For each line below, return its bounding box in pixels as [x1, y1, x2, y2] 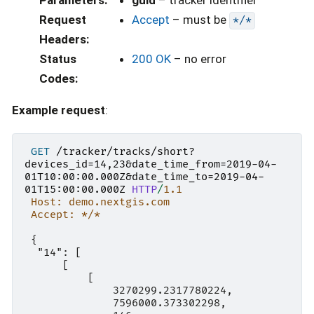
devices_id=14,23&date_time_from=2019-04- [25, 158, 277, 172]
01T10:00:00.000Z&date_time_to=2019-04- [25, 170, 264, 184]
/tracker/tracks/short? [56, 145, 195, 159]
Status [39, 51, 76, 66]
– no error [170, 51, 226, 66]
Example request [12, 102, 105, 117]
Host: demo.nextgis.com [31, 196, 170, 210]
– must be [169, 12, 229, 27]
